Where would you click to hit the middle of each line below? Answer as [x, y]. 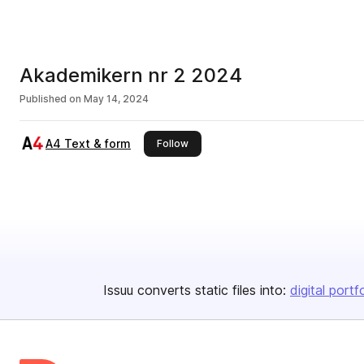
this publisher [220, 143]
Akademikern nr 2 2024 [131, 75]
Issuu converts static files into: [195, 290]
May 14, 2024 [116, 99]
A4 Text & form [88, 143]
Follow [173, 143]
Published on [50, 99]
